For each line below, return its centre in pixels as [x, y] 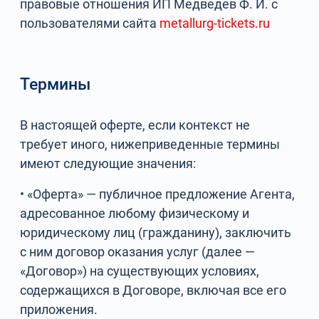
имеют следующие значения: [108, 163]
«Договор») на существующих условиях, [140, 271]
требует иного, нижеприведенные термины [150, 144]
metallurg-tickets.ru [215, 23]
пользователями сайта [90, 23]
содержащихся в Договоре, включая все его [153, 290]
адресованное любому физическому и [135, 213]
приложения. [59, 309]
